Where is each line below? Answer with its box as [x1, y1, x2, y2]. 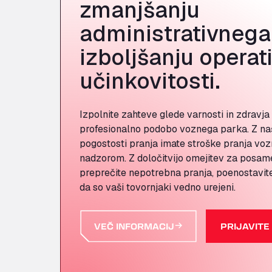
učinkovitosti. [80, 67, 220, 96]
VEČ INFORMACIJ [94, 220, 174, 233]
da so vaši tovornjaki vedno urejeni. [80, 181, 236, 194]
